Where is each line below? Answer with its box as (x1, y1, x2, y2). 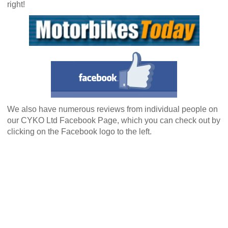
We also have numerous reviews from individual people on (7, 105, 218, 114)
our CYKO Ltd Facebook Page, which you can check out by (7, 116, 220, 125)
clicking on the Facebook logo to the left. (7, 127, 152, 136)
